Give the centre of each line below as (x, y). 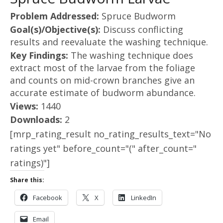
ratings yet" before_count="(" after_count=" (103, 148)
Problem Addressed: (56, 16)
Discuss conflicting (143, 29)
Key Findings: (40, 55)
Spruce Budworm (139, 16)
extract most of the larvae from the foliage (103, 68)
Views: (25, 106)
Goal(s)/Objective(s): (56, 29)
